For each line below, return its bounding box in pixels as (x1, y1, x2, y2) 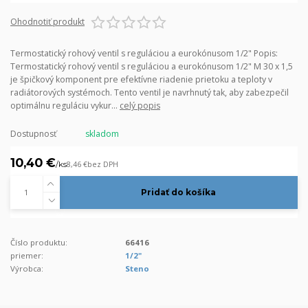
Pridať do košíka (141, 187, 217, 197)
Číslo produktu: (10, 236, 67, 247)
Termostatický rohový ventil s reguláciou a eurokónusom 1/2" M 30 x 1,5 (10, 60, 293, 72)
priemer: (10, 250, 43, 261)
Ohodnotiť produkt (10, 15, 85, 27)
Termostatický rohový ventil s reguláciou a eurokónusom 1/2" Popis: (10, 47, 278, 59)
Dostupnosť (10, 127, 56, 140)
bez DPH (87, 159, 118, 169)
